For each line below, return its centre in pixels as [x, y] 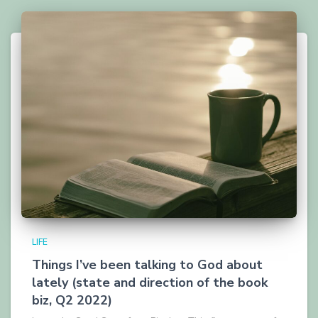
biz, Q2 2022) [72, 300]
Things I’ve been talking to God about [147, 265]
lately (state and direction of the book [150, 283]
